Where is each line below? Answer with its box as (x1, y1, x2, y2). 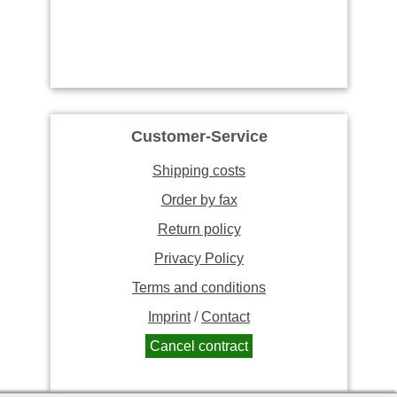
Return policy (157, 221, 241, 237)
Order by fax (160, 191, 237, 207)
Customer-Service (130, 127, 268, 145)
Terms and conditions (132, 279, 266, 295)
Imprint (148, 308, 191, 324)
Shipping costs (152, 162, 245, 178)
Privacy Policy (154, 250, 244, 266)
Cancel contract (150, 338, 248, 354)
